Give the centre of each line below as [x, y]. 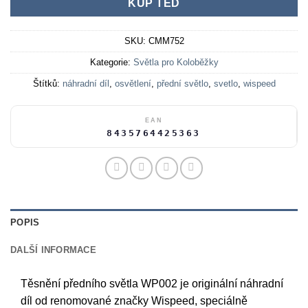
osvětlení [133, 84]
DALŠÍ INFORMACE [53, 250]
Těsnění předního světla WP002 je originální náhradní [152, 284]
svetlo [225, 84]
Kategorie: [111, 63]
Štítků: [47, 84]
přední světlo [182, 84]
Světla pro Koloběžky [176, 63]
